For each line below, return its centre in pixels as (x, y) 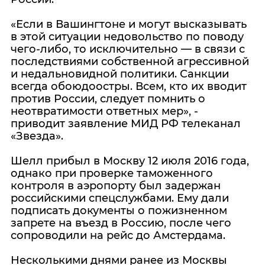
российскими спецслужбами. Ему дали (120, 198)
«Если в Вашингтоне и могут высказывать (129, 24)
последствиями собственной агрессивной (130, 62)
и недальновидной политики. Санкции (120, 74)
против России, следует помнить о (108, 99)
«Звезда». (37, 136)
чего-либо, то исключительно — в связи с (128, 49)
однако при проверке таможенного (112, 173)
